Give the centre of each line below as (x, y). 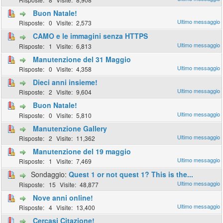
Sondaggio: (49, 174)
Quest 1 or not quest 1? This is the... (131, 174)
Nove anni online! (63, 197)
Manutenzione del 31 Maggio (82, 59)
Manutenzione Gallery (70, 128)
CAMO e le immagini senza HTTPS (91, 36)
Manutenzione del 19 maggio (82, 151)
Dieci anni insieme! (65, 82)
